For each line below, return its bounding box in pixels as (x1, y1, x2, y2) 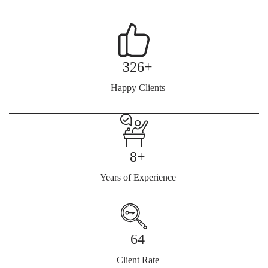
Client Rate (116, 255, 159, 266)
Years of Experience (99, 172, 176, 183)
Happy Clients (110, 82, 165, 93)
